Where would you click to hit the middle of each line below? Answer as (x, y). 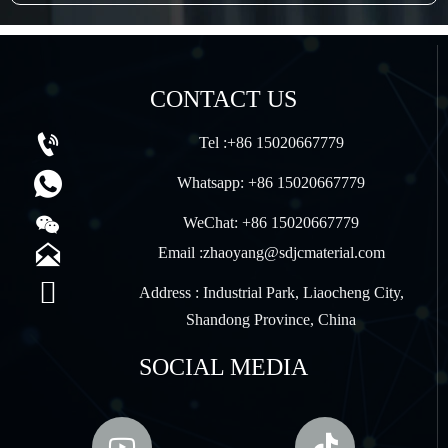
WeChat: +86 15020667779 (271, 222)
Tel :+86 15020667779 (271, 142)
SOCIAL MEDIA (223, 367)
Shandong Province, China (271, 319)
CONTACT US (223, 98)
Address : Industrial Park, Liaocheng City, (271, 292)
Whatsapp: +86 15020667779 (271, 182)
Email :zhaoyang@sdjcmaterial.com (271, 252)
